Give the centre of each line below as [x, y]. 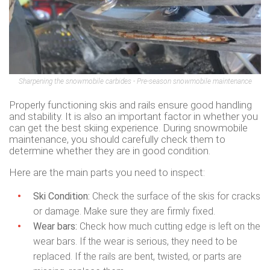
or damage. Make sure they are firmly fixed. [124, 211]
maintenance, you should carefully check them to [117, 139]
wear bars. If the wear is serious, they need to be [135, 241]
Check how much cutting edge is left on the [169, 226]
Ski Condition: [61, 196]
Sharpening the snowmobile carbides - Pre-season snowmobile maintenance [135, 81]
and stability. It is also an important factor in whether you [133, 116]
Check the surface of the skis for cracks [175, 196]
